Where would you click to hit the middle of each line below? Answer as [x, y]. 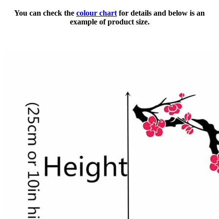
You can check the [45, 13]
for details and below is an [161, 13]
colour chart [97, 13]
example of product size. [109, 22]
